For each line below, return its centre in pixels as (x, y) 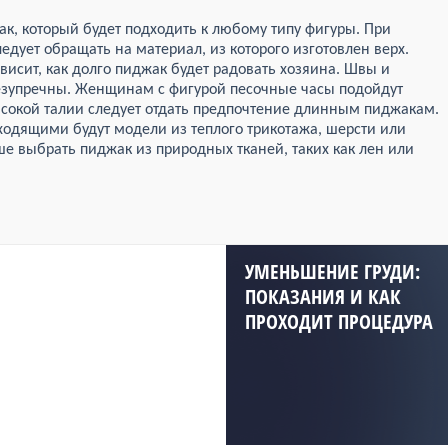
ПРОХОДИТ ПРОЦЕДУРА (339, 321)
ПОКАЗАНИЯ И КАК (323, 296)
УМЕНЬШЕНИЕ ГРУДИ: (332, 271)
